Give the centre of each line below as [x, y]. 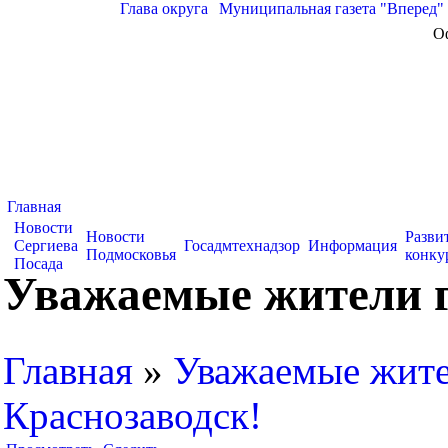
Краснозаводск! [132, 415]
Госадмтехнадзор [242, 245]
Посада [38, 263]
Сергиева [46, 245]
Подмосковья [131, 254]
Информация [352, 245]
